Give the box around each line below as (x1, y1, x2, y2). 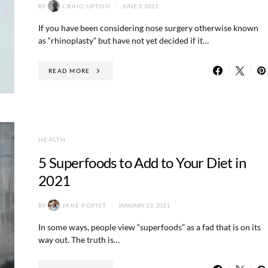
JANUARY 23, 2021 (117, 201, 170, 209)
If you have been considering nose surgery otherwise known (38, 23, 258, 33)
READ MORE (48, 66, 90, 74)
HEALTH (38, 136, 66, 143)
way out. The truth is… (38, 234, 120, 245)
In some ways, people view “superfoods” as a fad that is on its (38, 222, 261, 232)
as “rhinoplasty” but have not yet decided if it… (38, 35, 209, 45)
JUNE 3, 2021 (121, 2, 159, 10)
